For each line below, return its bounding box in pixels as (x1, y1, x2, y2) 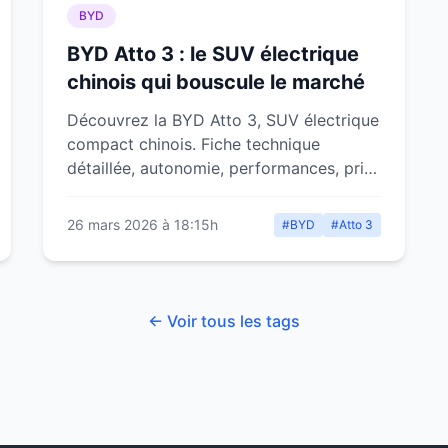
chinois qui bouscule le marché (66, 70, 365, 94)
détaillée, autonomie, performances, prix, (66, 158, 377, 178)
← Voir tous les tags (148, 311, 300, 331)
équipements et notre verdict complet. (66, 182, 358, 202)
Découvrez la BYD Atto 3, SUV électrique (66, 110, 379, 130)
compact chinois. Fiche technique (66, 134, 320, 154)
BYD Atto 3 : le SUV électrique (66, 42, 359, 66)
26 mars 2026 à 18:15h (66, 216, 218, 233)
